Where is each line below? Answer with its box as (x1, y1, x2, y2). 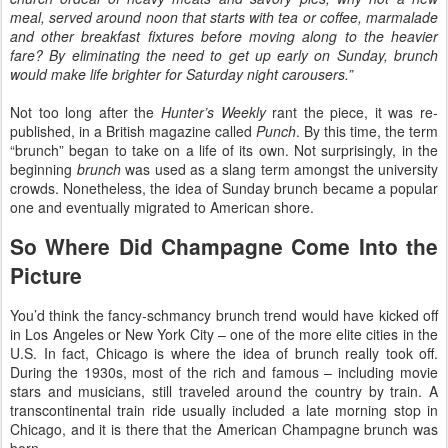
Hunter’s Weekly (160, 101, 266, 122)
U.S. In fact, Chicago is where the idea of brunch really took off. (10, 343, 438, 363)
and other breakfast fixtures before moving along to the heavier (10, 25, 438, 46)
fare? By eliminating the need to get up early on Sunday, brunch (10, 44, 438, 65)
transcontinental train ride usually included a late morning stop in (10, 400, 438, 420)
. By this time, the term (296, 120, 438, 141)
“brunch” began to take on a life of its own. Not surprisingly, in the (10, 139, 438, 160)
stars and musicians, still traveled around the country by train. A (10, 381, 438, 401)
